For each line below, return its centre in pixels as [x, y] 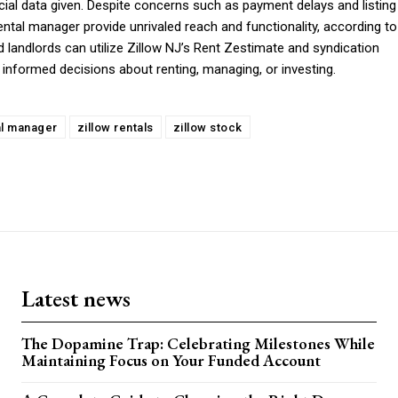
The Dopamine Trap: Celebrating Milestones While [198, 344]
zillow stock [207, 128]
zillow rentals [115, 128]
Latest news [76, 299]
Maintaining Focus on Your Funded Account [171, 361]
